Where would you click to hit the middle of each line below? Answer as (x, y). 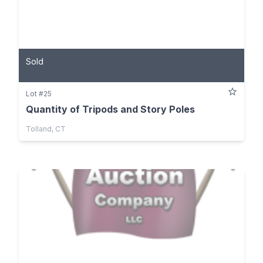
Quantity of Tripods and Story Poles (110, 109)
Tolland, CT (46, 129)
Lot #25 (39, 93)
